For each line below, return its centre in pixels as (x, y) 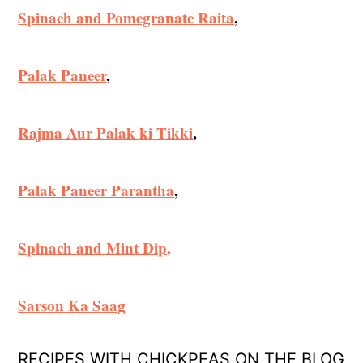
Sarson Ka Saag (72, 305)
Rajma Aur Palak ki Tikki (106, 133)
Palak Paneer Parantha (96, 190)
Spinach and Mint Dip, (95, 248)
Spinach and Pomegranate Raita (126, 18)
